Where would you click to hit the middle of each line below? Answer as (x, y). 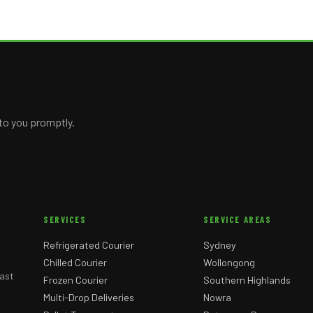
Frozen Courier (76, 279)
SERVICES (65, 219)
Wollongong (230, 262)
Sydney (220, 245)
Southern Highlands (247, 279)
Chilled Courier (75, 262)
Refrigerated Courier (89, 245)
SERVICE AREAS (238, 219)
